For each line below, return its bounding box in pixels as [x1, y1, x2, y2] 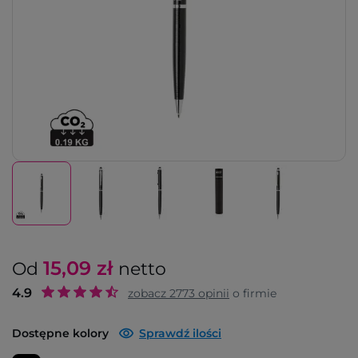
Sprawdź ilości [139, 326, 221, 340]
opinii [195, 286, 229, 300]
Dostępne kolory [12, 326, 109, 340]
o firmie [229, 286, 276, 300]
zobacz [128, 286, 169, 300]
